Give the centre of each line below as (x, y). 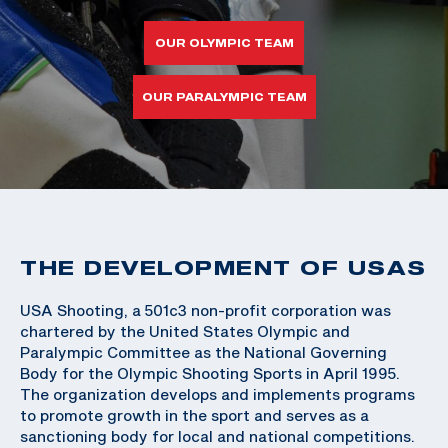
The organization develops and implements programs (217, 393)
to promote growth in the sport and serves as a (194, 414)
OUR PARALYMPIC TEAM (224, 96)
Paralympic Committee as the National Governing (203, 351)
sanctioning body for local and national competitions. (217, 435)
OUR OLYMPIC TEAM (224, 42)
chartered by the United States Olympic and (185, 330)
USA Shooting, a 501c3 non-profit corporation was (205, 309)
